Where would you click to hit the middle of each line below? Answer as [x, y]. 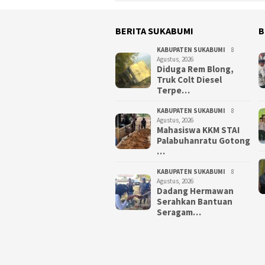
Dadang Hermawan [195, 191]
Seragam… [179, 212]
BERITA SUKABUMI [154, 31]
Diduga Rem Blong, [195, 69]
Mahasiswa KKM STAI [198, 130]
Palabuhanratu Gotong [203, 141]
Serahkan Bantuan [195, 202]
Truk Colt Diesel [189, 80]
